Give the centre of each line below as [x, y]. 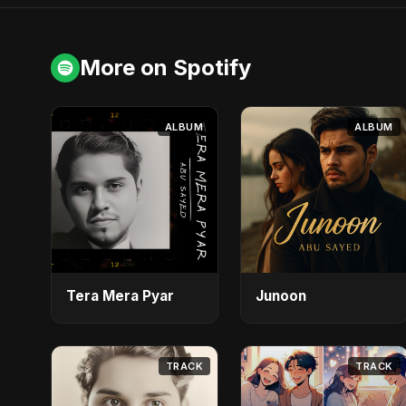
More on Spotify [165, 67]
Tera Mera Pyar [120, 296]
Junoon [281, 296]
